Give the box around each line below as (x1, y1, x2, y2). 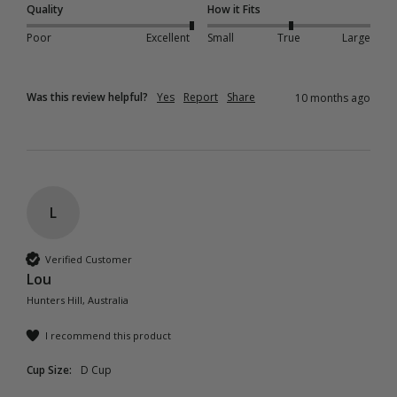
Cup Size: (27, 362, 72, 378)
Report (183, 90, 218, 105)
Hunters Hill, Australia (27, 293, 128, 307)
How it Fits (207, 2, 261, 18)
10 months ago (295, 90, 370, 106)
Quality (27, 2, 63, 18)
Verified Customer (45, 252, 132, 266)
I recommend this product (45, 328, 171, 342)
